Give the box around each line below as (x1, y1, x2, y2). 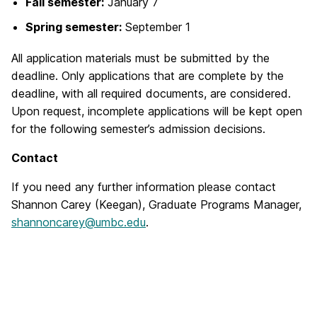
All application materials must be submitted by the (11, 51, 270, 66)
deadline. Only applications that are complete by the (11, 69, 284, 83)
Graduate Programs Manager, (145, 197, 301, 212)
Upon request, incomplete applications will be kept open (11, 104, 302, 119)
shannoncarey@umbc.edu (11, 215, 146, 230)
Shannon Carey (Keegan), (11, 197, 145, 212)
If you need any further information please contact (11, 180, 276, 195)
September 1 (122, 20, 190, 35)
